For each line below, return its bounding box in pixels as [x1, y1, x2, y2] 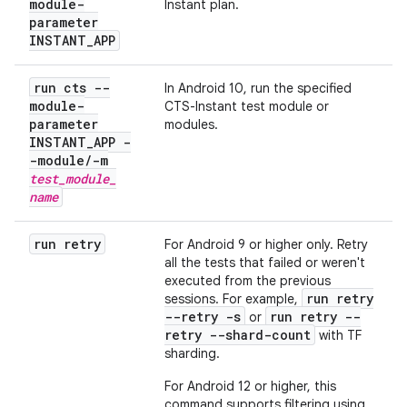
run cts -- [34, 79, 110, 96]
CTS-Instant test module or [164, 98, 329, 114]
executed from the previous [164, 273, 331, 289]
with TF [315, 327, 362, 343]
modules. [164, 116, 218, 133]
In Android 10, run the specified [164, 80, 352, 96]
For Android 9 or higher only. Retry [164, 236, 368, 253]
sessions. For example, [164, 291, 302, 307]
